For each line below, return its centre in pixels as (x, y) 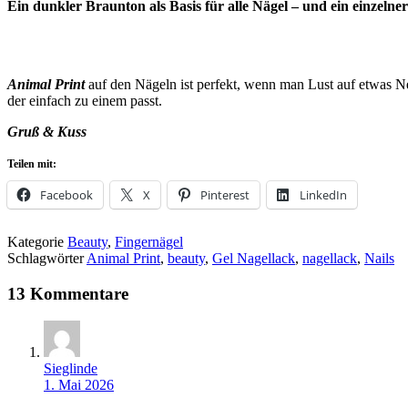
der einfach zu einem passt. (85, 100)
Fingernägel (149, 241)
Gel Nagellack (254, 258)
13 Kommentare (68, 293)
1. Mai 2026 (79, 385)
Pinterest (225, 194)
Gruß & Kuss (47, 131)
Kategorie (37, 241)
